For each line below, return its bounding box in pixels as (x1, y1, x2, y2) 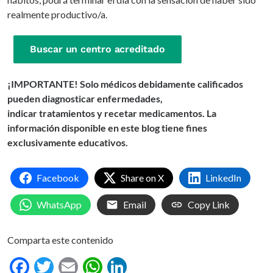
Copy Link (188, 199, 230, 211)
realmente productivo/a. (7, 9, 107, 21)
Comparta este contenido (7, 234, 113, 246)
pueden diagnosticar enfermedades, (7, 93, 163, 105)
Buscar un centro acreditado (30, 43, 165, 55)
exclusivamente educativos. (7, 136, 128, 149)
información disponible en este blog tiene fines (7, 122, 207, 134)
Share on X (121, 172, 164, 184)
